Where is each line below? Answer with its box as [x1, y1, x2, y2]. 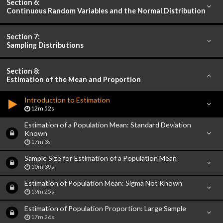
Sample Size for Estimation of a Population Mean [24, 154, 177, 163]
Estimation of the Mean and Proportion [6, 75, 141, 84]
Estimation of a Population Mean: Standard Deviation [24, 120, 191, 129]
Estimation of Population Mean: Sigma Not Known [24, 179, 182, 188]
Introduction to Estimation [24, 95, 110, 104]
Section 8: [6, 66, 40, 75]
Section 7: [6, 32, 40, 41]
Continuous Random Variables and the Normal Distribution [6, 6, 206, 15]
